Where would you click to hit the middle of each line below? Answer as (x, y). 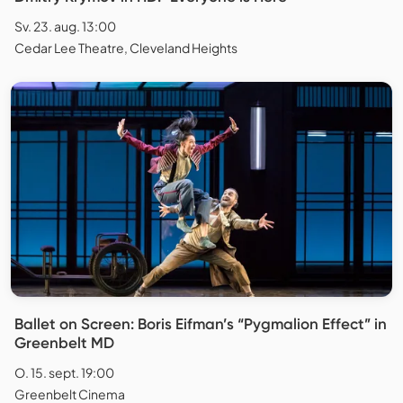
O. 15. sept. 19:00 (64, 373)
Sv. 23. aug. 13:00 (65, 27)
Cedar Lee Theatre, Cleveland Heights (126, 48)
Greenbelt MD (64, 343)
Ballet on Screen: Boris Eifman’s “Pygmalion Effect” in (201, 324)
